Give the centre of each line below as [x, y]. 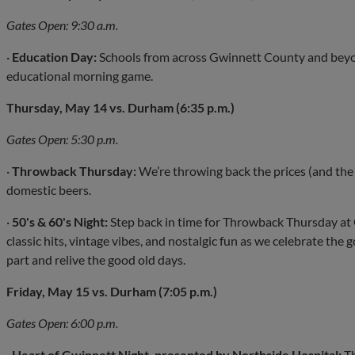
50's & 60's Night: [60, 221]
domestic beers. [49, 189]
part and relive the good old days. [96, 259]
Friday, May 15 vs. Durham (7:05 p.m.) [112, 291]
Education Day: [54, 56]
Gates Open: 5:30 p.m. [62, 139]
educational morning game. [80, 75]
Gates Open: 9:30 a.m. [62, 25]
